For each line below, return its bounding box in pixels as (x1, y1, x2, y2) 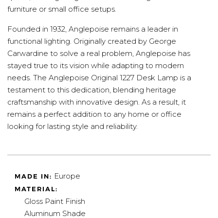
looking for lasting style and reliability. (7, 122, 138, 131)
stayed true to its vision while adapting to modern (7, 61, 184, 71)
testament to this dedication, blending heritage (7, 85, 176, 95)
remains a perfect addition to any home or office (7, 109, 182, 119)
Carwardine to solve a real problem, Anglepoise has (7, 49, 190, 58)
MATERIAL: (15, 185, 58, 193)
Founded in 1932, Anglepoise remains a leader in (7, 24, 178, 34)
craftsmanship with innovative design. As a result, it (7, 97, 186, 107)
